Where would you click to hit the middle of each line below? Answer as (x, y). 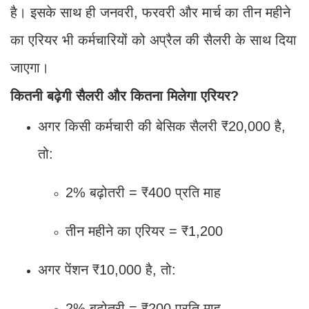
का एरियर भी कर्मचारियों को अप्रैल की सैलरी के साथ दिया (153, 40)
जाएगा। (30, 67)
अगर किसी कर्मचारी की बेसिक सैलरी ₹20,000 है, (162, 126)
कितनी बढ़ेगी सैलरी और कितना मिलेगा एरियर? (124, 96)
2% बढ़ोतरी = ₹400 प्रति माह (143, 192)
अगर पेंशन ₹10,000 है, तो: (107, 269)
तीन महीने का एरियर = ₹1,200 (144, 231)
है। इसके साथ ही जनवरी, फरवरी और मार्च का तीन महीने (150, 12)
